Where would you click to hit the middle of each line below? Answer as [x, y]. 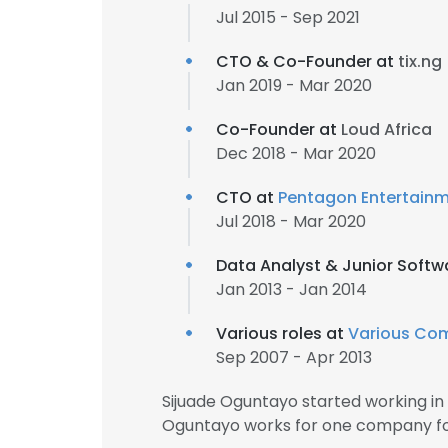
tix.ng [420, 61]
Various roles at [282, 333]
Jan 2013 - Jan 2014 [291, 289]
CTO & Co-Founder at [307, 61]
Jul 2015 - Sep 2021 [288, 17]
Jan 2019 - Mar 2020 [294, 85]
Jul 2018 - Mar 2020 [291, 221]
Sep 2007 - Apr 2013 [294, 357]
